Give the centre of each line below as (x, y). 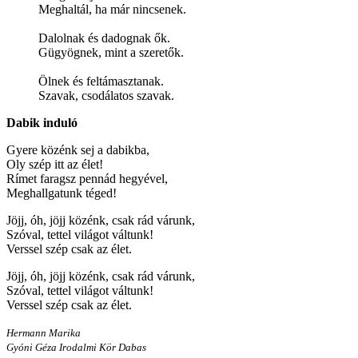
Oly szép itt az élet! (55, 165)
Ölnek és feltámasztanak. (101, 82)
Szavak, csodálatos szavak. (106, 96)
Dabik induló (42, 123)
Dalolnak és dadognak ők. (104, 38)
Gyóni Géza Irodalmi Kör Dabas (76, 348)
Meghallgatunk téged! (62, 193)
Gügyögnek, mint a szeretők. (111, 53)
